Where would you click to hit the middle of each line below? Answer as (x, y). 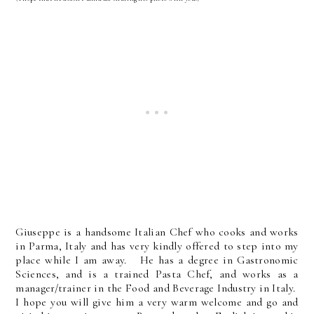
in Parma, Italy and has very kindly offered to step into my (157, 246)
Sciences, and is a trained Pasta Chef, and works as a (157, 274)
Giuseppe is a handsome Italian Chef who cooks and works (157, 232)
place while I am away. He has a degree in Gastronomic (157, 260)
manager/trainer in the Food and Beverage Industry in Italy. (157, 288)
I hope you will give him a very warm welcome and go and (157, 302)
